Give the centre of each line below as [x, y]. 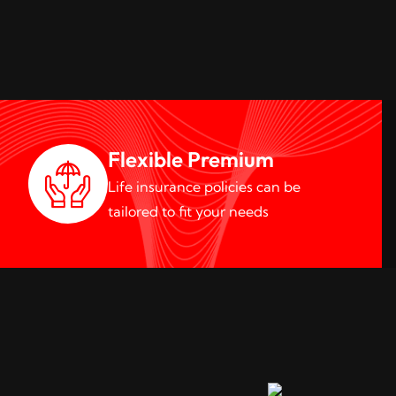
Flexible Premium [190, 159]
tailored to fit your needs [188, 211]
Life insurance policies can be [204, 187]
